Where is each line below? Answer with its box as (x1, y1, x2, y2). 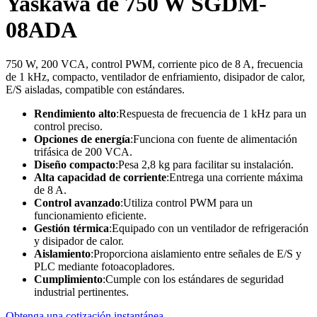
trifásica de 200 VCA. (34, 146, 132, 158)
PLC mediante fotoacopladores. (34, 260, 175, 273)
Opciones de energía (34, 133, 130, 146)
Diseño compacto (34, 158, 115, 171)
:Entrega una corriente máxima (166, 171, 303, 184)
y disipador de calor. (34, 235, 124, 248)
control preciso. (34, 120, 103, 133)
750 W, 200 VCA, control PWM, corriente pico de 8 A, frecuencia (6, 58, 303, 71)
